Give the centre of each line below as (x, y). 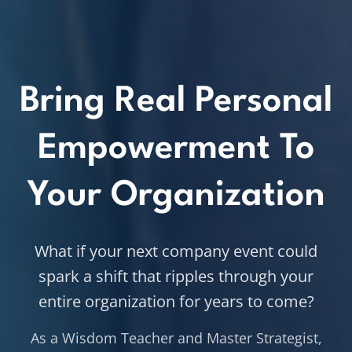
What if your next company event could (176, 251)
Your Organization (176, 196)
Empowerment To (176, 148)
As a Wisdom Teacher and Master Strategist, (176, 337)
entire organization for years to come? (176, 301)
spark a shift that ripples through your (176, 276)
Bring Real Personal (176, 101)
